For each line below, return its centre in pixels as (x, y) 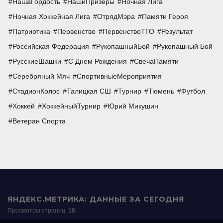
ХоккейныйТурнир (71, 106)
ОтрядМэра (116, 17)
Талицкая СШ (89, 91)
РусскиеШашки (37, 61)
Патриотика (31, 32)
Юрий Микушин (133, 106)
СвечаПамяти (156, 61)
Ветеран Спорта (39, 121)
